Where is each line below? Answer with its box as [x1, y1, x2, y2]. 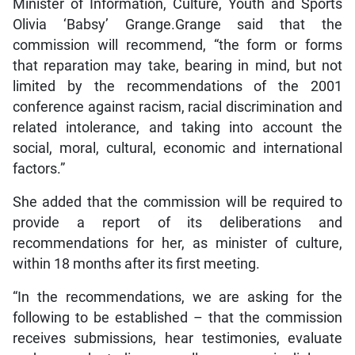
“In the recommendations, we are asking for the [12, 288, 343, 305]
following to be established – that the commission [12, 309, 343, 326]
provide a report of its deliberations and [12, 214, 343, 231]
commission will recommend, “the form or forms [12, 36, 343, 53]
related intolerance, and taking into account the [12, 119, 343, 136]
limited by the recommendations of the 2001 [12, 78, 343, 94]
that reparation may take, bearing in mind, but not [12, 57, 343, 74]
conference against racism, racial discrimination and [12, 98, 343, 115]
